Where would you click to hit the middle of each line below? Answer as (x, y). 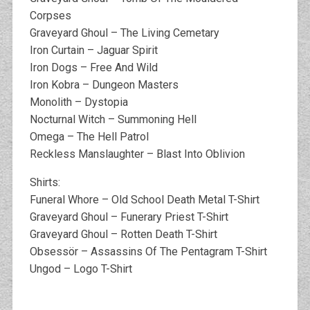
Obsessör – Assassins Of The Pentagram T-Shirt (148, 251)
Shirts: (45, 182)
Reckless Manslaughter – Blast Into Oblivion (137, 154)
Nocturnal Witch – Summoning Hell (113, 119)
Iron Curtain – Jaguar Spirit (93, 50)
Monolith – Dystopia (79, 102)
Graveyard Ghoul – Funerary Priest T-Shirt (129, 217)
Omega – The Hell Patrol (89, 136)
